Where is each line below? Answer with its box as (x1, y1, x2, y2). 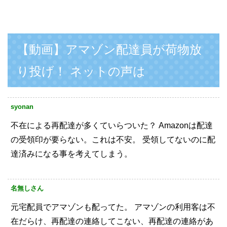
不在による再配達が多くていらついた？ (11, 121, 157, 130)
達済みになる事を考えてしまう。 (11, 149, 132, 159)
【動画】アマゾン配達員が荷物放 (17, 43, 202, 57)
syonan (11, 103, 33, 111)
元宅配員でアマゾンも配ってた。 (11, 203, 132, 212)
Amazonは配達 (157, 121, 213, 130)
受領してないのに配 (140, 135, 215, 144)
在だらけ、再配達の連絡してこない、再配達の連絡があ (11, 217, 213, 226)
